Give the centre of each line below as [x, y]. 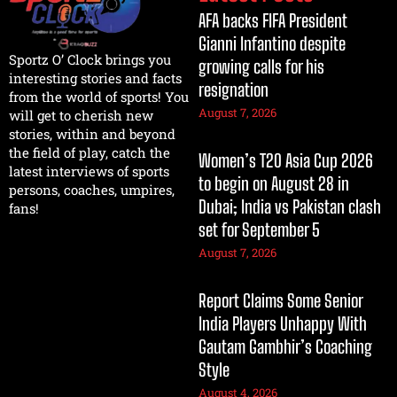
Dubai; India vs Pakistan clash [290, 207]
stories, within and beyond [92, 134]
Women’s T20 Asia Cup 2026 [286, 161]
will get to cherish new [81, 115]
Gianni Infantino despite [272, 44]
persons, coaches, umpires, [92, 190]
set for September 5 [259, 230]
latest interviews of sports [89, 171]
